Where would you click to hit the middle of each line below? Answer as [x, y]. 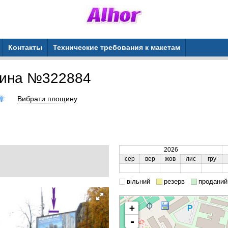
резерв [174, 181]
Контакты [25, 47]
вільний [138, 181]
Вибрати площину [47, 98]
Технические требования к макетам [117, 47]
